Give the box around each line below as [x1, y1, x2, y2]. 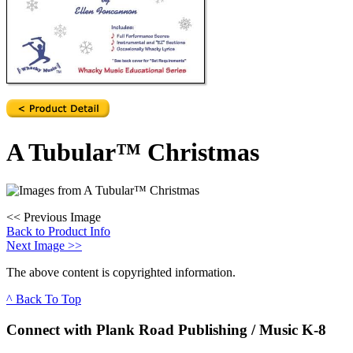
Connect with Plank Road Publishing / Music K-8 [6, 321, 326, 338]
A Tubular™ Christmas [6, 137, 259, 166]
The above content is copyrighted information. [6, 266, 236, 280]
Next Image [6, 239, 68, 253]
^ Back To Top [6, 292, 81, 307]
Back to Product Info [6, 225, 110, 239]
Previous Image [20, 210, 101, 225]
